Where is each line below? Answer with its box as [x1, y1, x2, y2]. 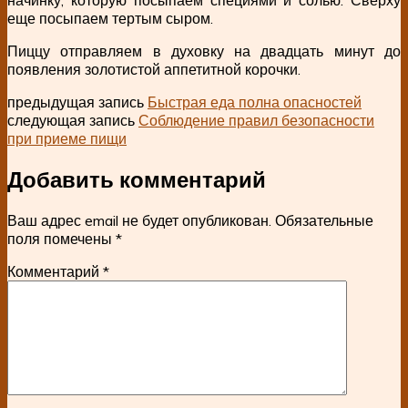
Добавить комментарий [7, 165, 266, 193]
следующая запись [7, 110, 138, 129]
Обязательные [275, 210, 373, 229]
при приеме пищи [7, 128, 127, 148]
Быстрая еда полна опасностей [148, 92, 362, 111]
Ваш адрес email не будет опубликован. [7, 210, 271, 229]
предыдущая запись [7, 92, 148, 111]
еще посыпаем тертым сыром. [7, 8, 213, 27]
